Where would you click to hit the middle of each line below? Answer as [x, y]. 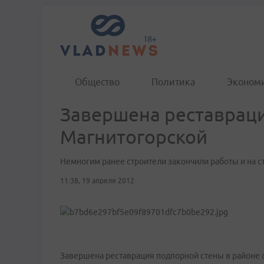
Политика [173, 82]
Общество [97, 82]
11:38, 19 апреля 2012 [97, 181]
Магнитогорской [134, 137]
